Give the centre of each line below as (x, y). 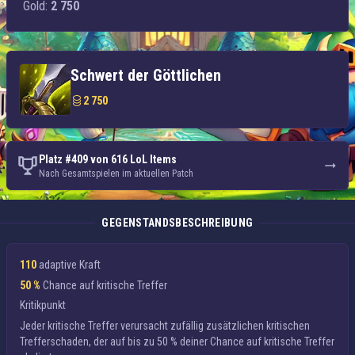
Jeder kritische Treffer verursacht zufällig (113, 325)
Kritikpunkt (43, 305)
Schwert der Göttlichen (146, 75)
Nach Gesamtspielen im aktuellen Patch (116, 174)
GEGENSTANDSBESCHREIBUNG (177, 223)
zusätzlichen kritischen (258, 325)
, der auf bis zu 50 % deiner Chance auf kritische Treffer (212, 341)
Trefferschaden (54, 341)
